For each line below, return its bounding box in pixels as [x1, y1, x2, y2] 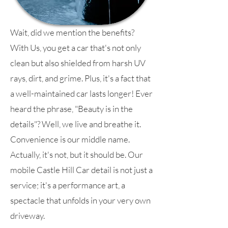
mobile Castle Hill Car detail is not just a [10, 164, 153, 176]
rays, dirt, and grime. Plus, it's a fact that [10, 73, 151, 84]
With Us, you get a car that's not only [10, 42, 141, 53]
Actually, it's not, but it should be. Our [10, 149, 143, 160]
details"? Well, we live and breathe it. [10, 119, 141, 130]
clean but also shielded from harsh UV [10, 58, 146, 69]
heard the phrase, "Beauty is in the [10, 103, 133, 115]
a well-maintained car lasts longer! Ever [10, 88, 153, 99]
